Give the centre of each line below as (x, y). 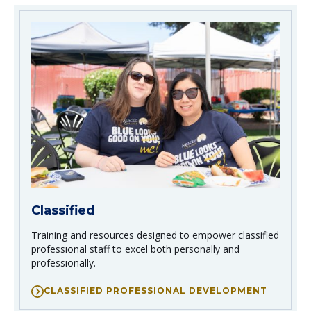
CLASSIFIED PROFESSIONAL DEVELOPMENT (155, 291)
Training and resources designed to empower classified (155, 235)
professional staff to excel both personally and (135, 249)
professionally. (64, 263)
